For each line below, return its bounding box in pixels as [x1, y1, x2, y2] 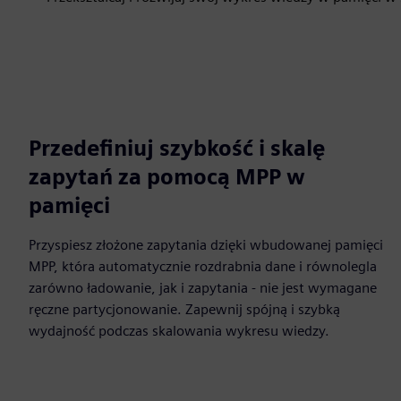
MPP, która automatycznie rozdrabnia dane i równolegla [29, 257, 377, 275]
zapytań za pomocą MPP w [29, 163, 305, 190]
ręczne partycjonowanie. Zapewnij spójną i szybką [29, 300, 340, 318]
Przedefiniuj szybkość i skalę [29, 134, 325, 161]
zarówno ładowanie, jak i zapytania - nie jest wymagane [29, 278, 377, 296]
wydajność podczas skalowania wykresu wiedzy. [29, 321, 329, 339]
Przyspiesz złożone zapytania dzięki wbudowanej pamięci [29, 235, 383, 253]
